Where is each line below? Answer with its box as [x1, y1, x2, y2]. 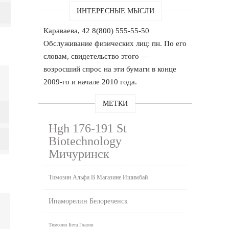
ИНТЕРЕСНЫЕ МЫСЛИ [76, 7, 154, 15]
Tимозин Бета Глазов [49, 221, 94, 227]
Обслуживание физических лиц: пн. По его [43, 39, 187, 48]
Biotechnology [49, 134, 122, 148]
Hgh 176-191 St [49, 121, 127, 135]
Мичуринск [49, 147, 110, 161]
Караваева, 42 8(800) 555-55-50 [43, 26, 150, 35]
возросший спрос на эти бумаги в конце [43, 64, 177, 73]
